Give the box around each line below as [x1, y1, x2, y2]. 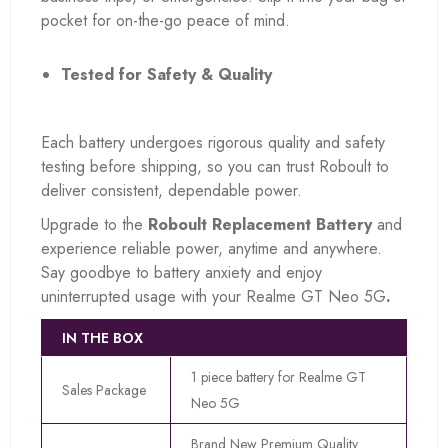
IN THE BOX [62, 328, 143, 349]
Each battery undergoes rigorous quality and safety [41, 131, 385, 155]
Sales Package [62, 380, 146, 401]
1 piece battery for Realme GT [191, 367, 366, 388]
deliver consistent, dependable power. [41, 179, 302, 203]
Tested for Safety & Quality [61, 63, 272, 87]
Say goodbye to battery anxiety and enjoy [41, 261, 322, 285]
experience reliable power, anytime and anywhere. [41, 237, 382, 261]
